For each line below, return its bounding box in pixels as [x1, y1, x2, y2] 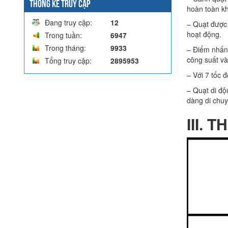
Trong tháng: [45, 42, 86, 53]
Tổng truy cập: [45, 55, 92, 66]
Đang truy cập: [45, 17, 92, 27]
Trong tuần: [45, 30, 82, 40]
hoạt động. [187, 29, 221, 40]
